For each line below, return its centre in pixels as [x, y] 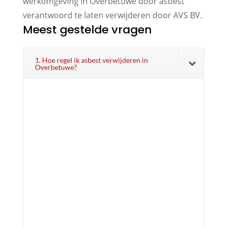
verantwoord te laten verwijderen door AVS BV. [112, 15]
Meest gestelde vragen [87, 29]
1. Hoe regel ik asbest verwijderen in [91, 60]
